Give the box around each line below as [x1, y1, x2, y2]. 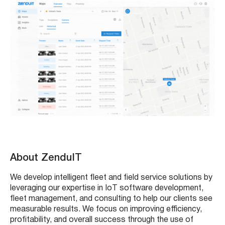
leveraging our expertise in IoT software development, [10, 184, 203, 192]
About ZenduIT [10, 153, 82, 163]
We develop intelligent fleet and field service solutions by [10, 174, 212, 181]
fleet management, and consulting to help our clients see [10, 195, 212, 202]
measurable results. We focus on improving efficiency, [10, 205, 202, 213]
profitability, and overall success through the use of [10, 216, 193, 223]
